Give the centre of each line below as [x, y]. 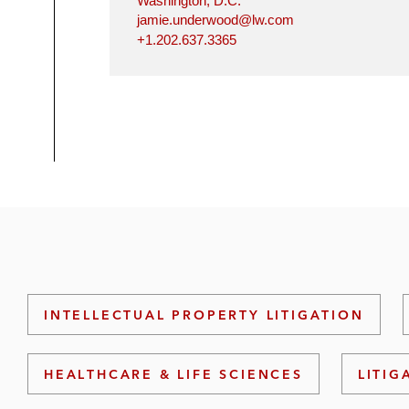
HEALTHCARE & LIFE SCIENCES [173, 374]
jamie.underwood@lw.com [215, 20]
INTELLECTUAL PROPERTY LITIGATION [204, 315]
